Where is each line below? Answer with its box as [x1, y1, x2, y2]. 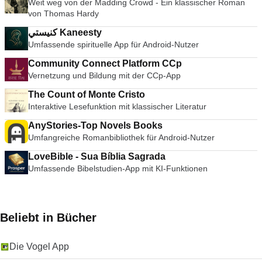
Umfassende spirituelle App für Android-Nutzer [28, 40, 200, 49]
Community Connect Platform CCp [28, 58, 182, 68]
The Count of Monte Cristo [28, 89, 145, 99]
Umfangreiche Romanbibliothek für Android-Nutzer [28, 133, 215, 142]
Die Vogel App [9, 242, 69, 251]
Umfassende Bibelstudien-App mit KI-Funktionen [28, 164, 208, 173]
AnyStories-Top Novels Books [133, 120, 163, 130]
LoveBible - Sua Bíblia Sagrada [28, 151, 166, 161]
